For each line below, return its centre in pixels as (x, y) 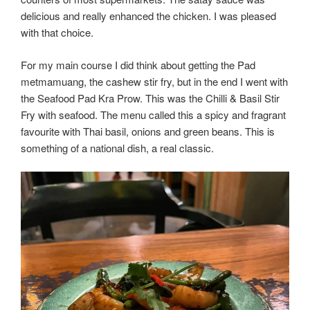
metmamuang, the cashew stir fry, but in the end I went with (154, 81)
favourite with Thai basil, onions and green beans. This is (148, 131)
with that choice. (57, 33)
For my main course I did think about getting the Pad (138, 64)
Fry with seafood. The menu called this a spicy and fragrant (153, 114)
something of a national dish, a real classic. (117, 147)
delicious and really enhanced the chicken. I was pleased (148, 16)
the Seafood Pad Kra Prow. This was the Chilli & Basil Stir (150, 98)
